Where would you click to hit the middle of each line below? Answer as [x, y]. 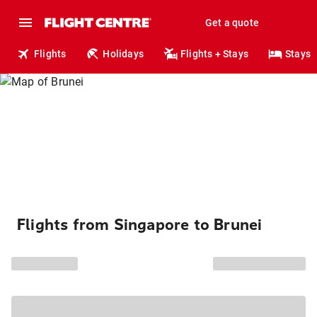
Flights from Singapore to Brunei [140, 225]
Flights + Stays [215, 54]
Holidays [123, 54]
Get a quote [232, 23]
